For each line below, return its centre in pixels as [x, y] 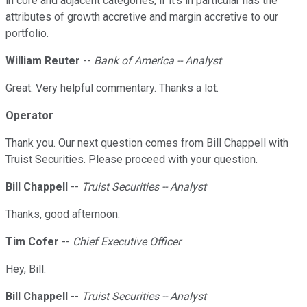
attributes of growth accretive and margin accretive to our [142, 17]
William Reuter [43, 61]
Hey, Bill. [26, 269]
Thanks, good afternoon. [63, 214]
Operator [29, 116]
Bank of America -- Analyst [158, 61]
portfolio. [27, 34]
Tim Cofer [32, 242]
